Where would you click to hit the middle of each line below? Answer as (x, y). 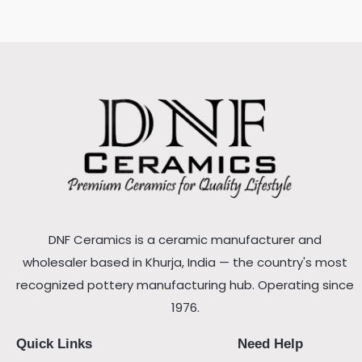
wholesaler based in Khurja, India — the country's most (185, 263)
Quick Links (54, 344)
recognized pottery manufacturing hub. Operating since (185, 285)
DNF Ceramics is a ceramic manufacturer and (185, 240)
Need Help (270, 344)
